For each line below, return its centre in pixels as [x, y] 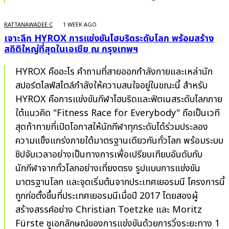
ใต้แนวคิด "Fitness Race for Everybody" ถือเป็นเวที [118, 113]
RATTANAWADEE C [28, 25]
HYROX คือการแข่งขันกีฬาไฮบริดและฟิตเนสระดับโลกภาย [119, 100]
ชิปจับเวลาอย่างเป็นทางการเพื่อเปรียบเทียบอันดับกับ [109, 155]
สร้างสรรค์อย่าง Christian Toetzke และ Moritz [109, 210]
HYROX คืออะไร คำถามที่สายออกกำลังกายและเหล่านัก [114, 72]
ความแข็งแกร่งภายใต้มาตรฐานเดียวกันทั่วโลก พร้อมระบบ [119, 141]
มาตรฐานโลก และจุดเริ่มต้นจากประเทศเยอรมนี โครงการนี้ [101, 182]
